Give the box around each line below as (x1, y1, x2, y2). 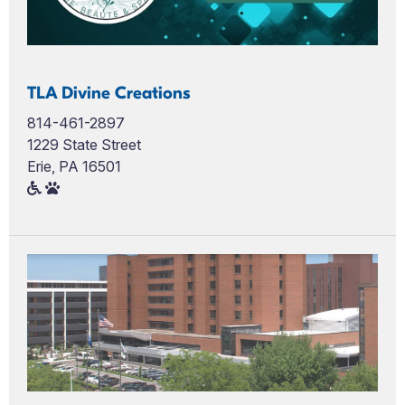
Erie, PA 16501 (27, 156, 121, 175)
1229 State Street (27, 135, 141, 154)
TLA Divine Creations (27, 82, 190, 103)
